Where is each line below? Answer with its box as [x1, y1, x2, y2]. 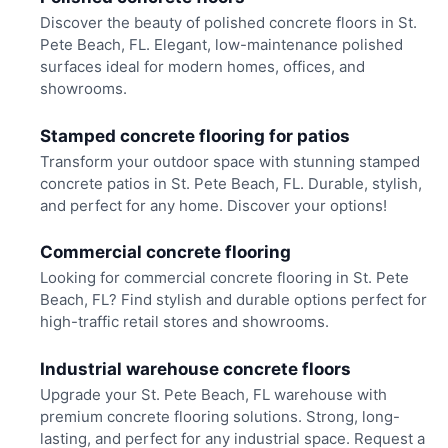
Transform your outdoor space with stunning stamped [39, 151, 420, 171]
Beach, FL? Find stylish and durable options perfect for [39, 290, 427, 310]
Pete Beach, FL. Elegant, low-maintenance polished [39, 35, 403, 55]
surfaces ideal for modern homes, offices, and [39, 57, 365, 77]
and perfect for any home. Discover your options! [39, 195, 387, 215]
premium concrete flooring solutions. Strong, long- [39, 406, 400, 426]
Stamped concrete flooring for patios [39, 125, 350, 146]
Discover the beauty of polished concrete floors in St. [39, 13, 417, 33]
